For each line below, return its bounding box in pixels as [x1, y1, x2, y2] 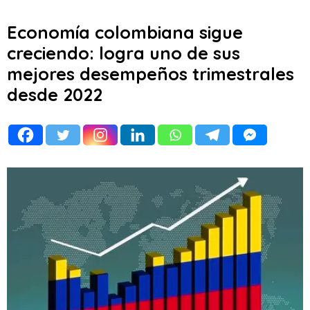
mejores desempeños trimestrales [7, 63, 294, 84]
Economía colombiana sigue [7, 21, 243, 43]
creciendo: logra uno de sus [7, 42, 240, 64]
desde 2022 [7, 84, 102, 105]
